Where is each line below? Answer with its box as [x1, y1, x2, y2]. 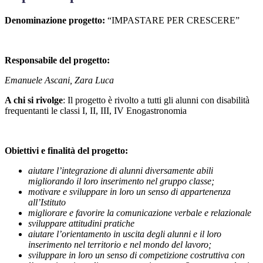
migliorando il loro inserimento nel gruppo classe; [28, 176, 214, 187]
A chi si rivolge [5, 95, 63, 106]
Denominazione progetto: [5, 15, 105, 26]
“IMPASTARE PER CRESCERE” [105, 15, 240, 26]
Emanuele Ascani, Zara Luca [5, 75, 114, 86]
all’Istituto [28, 197, 66, 208]
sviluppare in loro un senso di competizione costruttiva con [28, 250, 245, 261]
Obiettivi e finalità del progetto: [5, 146, 128, 156]
